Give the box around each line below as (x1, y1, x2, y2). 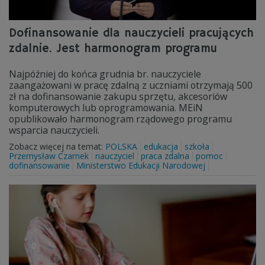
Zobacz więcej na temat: (9, 141, 105, 152)
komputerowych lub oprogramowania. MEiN (9, 101, 203, 114)
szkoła (185, 141, 209, 152)
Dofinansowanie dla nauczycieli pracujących (9, 26, 254, 41)
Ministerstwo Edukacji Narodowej (76, 160, 205, 171)
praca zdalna (141, 150, 189, 161)
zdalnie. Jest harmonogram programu (9, 41, 217, 56)
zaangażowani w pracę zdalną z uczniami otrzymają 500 (9, 79, 253, 92)
